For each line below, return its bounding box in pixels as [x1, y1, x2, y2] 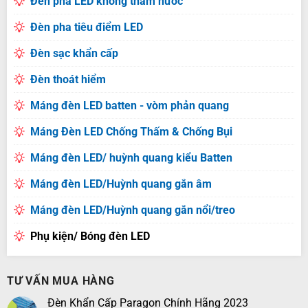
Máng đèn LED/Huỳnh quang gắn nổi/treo [30, 203, 235, 217]
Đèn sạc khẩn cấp [30, 46, 118, 60]
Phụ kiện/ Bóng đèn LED [30, 229, 150, 243]
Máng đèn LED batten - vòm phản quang [30, 98, 229, 112]
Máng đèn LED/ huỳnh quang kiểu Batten [30, 151, 232, 164]
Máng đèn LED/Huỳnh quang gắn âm [30, 177, 212, 190]
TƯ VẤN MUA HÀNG [6, 274, 115, 287]
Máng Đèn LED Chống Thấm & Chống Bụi [30, 124, 232, 138]
